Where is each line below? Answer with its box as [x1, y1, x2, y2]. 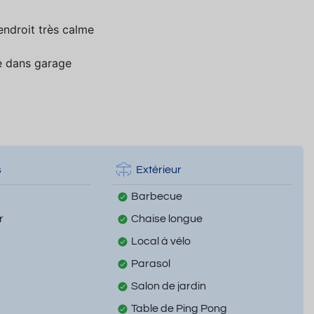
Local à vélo [130, 235, 191, 247]
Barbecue [130, 191, 182, 203]
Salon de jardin [130, 280, 206, 292]
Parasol [130, 258, 170, 270]
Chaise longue [130, 213, 203, 225]
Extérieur [135, 163, 182, 175]
